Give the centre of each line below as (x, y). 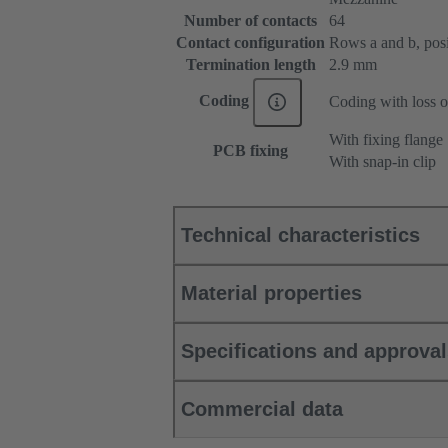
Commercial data (262, 409)
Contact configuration (250, 43)
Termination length (250, 65)
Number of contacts (250, 21)
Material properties (271, 293)
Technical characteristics (300, 235)
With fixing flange (386, 140)
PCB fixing (250, 151)
